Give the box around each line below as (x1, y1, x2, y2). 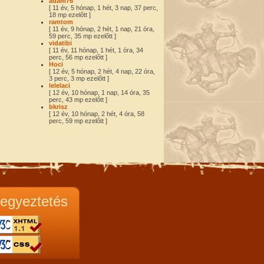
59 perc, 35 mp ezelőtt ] (49, 32, 116, 39)
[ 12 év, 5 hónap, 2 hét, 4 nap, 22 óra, (49, 68, 155, 75)
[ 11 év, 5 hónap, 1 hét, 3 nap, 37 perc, (49, 4, 158, 11)
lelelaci (49, 82, 70, 89)
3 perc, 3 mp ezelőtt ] (49, 75, 109, 82)
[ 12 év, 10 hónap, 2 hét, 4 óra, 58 (49, 110, 144, 117)
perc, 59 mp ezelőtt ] (49, 117, 107, 124)
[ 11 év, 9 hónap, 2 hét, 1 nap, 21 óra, (49, 25, 154, 32)
